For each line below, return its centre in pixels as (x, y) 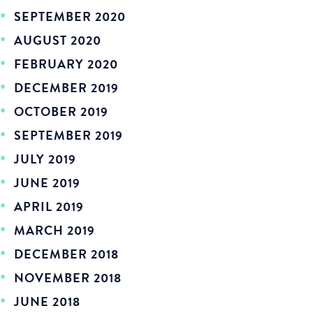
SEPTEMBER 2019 (68, 135)
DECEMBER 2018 (66, 254)
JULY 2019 (45, 159)
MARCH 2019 (54, 230)
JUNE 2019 (47, 183)
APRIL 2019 (49, 206)
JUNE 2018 (47, 301)
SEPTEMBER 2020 (70, 16)
